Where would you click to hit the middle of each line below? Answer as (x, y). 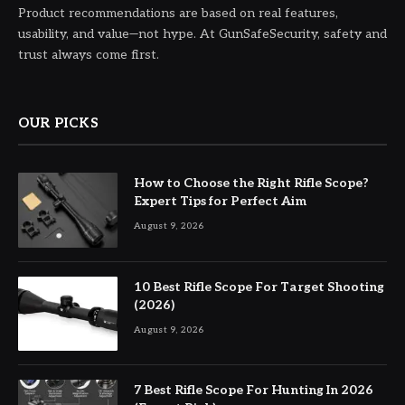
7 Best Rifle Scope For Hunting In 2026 (254, 391)
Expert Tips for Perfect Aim (220, 202)
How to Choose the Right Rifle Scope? (251, 184)
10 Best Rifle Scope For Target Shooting (259, 287)
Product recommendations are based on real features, (178, 14)
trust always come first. (89, 55)
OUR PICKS (59, 123)
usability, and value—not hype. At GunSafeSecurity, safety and (202, 34)
